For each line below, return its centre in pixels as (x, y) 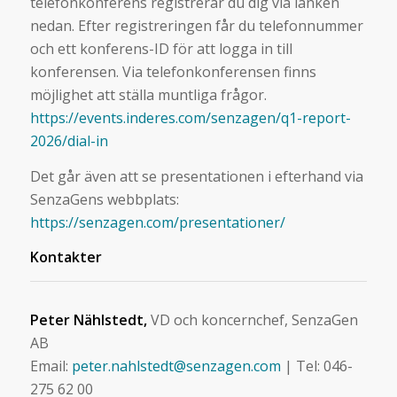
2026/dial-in (69, 140)
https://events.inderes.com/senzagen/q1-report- (190, 117)
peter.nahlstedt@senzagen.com (176, 366)
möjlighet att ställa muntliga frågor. (148, 94)
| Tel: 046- (316, 366)
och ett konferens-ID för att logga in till (161, 48)
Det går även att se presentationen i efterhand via (196, 176)
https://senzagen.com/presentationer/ (157, 222)
